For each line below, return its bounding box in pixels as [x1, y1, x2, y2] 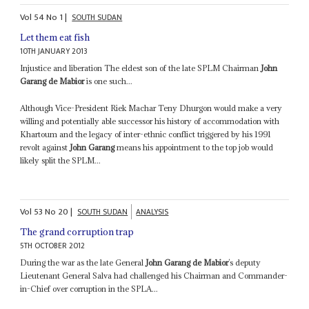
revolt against [20, 141, 70, 152]
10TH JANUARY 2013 [20, 44, 88, 58]
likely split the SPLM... [20, 154, 101, 166]
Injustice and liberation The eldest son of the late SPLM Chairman [20, 62, 261, 73]
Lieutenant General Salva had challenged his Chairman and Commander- [20, 270, 288, 281]
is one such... [84, 75, 133, 86]
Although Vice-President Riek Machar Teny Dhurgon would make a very [20, 102, 283, 113]
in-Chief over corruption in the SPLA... [20, 283, 159, 295]
